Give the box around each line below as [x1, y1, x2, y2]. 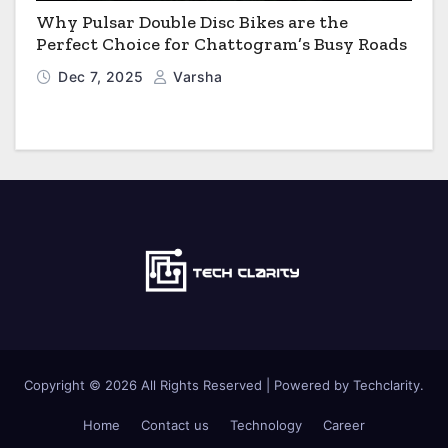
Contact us [141, 417, 209, 434]
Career [323, 417, 365, 434]
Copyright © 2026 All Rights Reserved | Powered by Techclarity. [24, 376, 424, 393]
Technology [230, 417, 302, 434]
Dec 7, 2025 [58, 67, 148, 85]
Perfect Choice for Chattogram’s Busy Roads [36, 32, 407, 55]
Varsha [168, 67, 222, 85]
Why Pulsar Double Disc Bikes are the [36, 10, 348, 33]
